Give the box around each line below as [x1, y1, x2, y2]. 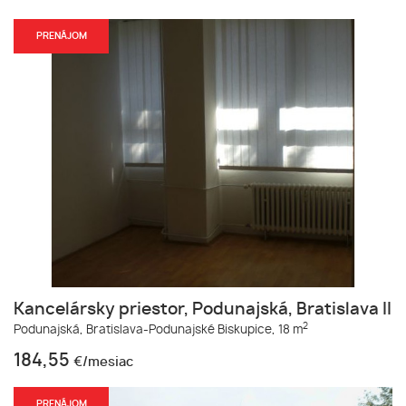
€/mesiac [73, 355, 133, 370]
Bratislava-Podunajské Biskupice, [86, 324, 275, 337]
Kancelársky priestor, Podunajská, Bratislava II [14, 302, 391, 319]
